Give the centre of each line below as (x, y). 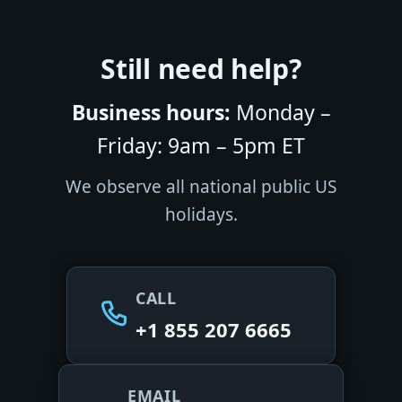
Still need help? (201, 68)
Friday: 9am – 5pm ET (201, 145)
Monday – (280, 112)
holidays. (201, 214)
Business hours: (151, 112)
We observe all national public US (201, 186)
